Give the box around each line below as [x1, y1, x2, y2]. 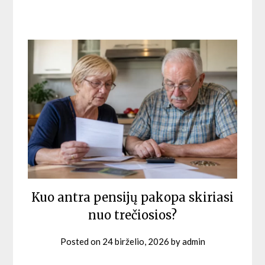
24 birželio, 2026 [102, 236, 169, 247]
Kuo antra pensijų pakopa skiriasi [31, 190, 234, 205]
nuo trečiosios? [88, 208, 177, 223]
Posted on [60, 236, 102, 247]
